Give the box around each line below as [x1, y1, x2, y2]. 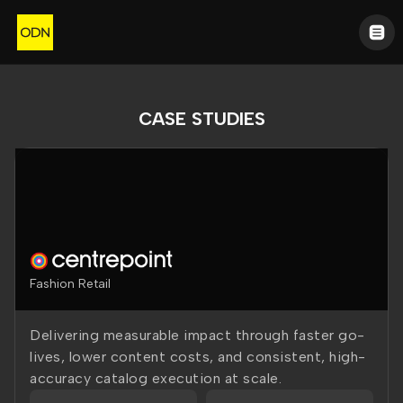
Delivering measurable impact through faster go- [30, 327, 365, 344]
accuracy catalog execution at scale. [30, 370, 282, 387]
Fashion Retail [30, 276, 111, 291]
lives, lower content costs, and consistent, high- [30, 348, 366, 365]
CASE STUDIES [138, 108, 265, 130]
